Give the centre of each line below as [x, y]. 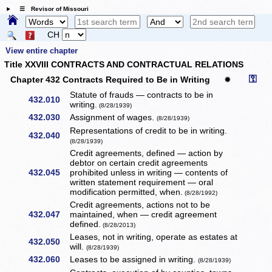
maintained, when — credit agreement [144, 215]
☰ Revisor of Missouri [51, 9]
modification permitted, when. [127, 192]
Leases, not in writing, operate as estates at [154, 237]
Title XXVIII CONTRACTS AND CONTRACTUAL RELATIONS [123, 65]
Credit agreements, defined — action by [147, 153]
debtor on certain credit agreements [139, 163]
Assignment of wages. [114, 117]
